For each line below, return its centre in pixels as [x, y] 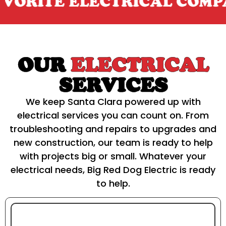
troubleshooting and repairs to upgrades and [113, 129]
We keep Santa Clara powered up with [113, 102]
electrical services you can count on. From [113, 116]
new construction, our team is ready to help [113, 143]
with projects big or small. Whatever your [113, 156]
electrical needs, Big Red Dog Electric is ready [113, 170]
